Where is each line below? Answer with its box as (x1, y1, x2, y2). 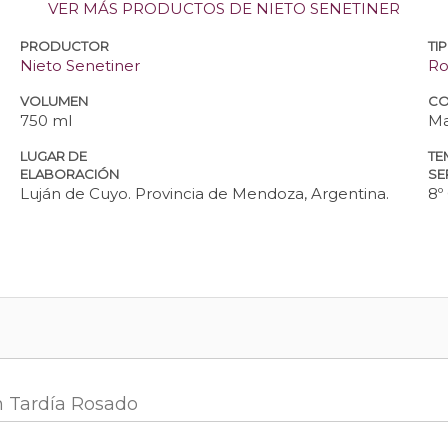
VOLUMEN (20, 93, 89, 110)
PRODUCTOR (20, 38, 110, 55)
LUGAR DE (20, 148, 88, 165)
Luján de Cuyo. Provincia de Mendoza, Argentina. (20, 184, 390, 204)
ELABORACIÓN (20, 166, 120, 183)
